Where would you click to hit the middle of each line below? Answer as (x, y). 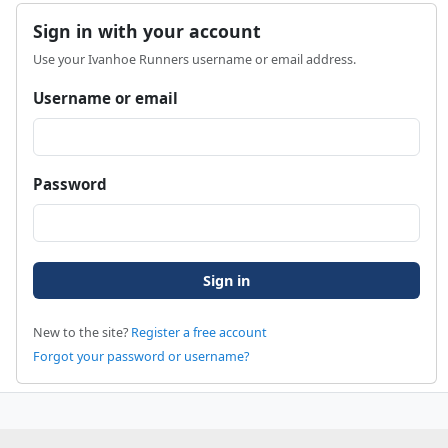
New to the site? (82, 333)
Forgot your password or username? (141, 357)
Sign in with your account (147, 31)
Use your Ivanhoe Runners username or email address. (194, 60)
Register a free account (199, 333)
